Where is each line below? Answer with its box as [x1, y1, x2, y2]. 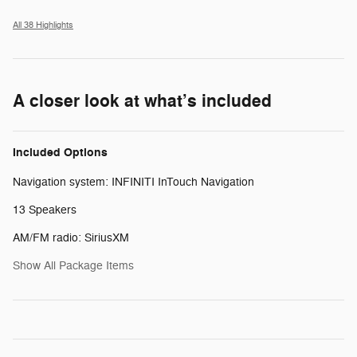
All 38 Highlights [13, 20, 73, 31]
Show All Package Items [13, 259, 134, 273]
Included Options [13, 145, 108, 161]
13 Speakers [13, 203, 76, 218]
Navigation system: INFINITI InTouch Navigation [13, 175, 254, 190]
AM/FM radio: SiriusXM [13, 231, 129, 245]
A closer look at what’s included [13, 90, 272, 113]
